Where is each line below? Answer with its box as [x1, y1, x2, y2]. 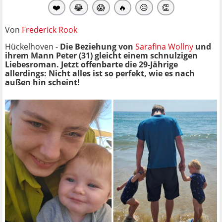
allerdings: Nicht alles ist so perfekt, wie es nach [5, 67, 195, 79]
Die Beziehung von [60, 41, 135, 52]
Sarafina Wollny [135, 41, 193, 52]
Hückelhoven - [5, 41, 60, 52]
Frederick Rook [22, 24, 77, 35]
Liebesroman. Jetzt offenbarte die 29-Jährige [5, 58, 178, 70]
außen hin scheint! [5, 76, 80, 88]
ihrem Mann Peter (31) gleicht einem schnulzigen [5, 50, 198, 61]
